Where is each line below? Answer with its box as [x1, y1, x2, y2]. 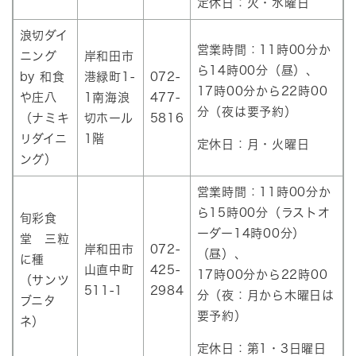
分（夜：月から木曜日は [196, 289, 335, 302]
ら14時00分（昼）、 [196, 64, 319, 77]
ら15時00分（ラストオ [196, 207, 331, 219]
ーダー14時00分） [196, 227, 305, 240]
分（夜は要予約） [196, 106, 297, 118]
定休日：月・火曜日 [196, 138, 310, 151]
